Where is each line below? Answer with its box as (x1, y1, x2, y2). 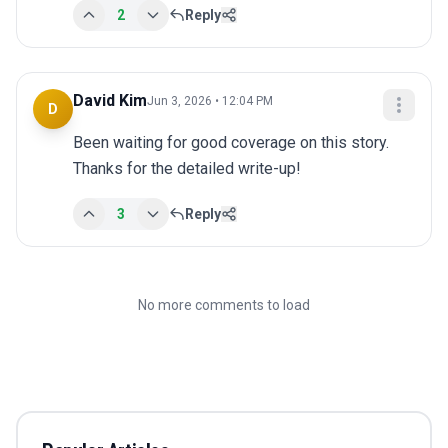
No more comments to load (138, 297, 310, 314)
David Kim (73, 91, 147, 111)
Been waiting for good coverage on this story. (73, 133, 389, 153)
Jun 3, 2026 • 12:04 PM (147, 94, 273, 109)
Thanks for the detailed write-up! (73, 159, 301, 179)
